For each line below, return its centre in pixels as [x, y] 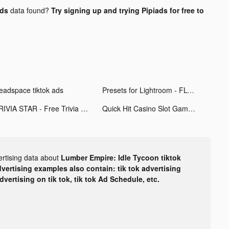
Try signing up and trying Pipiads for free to [127, 10]
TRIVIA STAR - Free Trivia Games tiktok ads [84, 108]
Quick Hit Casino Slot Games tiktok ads [191, 108]
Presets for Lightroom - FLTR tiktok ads [190, 90]
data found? [29, 10]
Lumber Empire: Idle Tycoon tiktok [121, 157]
